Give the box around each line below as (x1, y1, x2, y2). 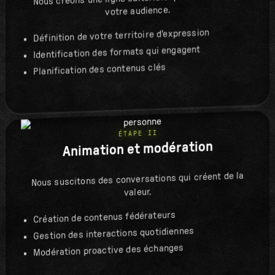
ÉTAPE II (118, 129, 158, 137)
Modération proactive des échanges (33, 242, 184, 258)
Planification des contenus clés (33, 62, 166, 77)
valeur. (123, 186, 152, 198)
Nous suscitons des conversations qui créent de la (31, 170, 244, 188)
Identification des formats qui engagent (33, 44, 201, 60)
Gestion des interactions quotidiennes (33, 225, 194, 241)
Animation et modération (62, 139, 213, 159)
